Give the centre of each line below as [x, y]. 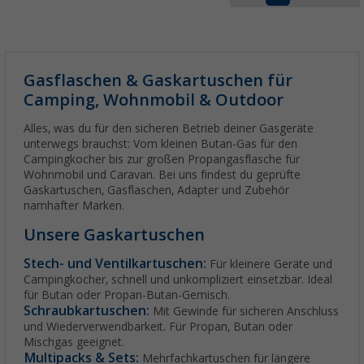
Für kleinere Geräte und [269, 264]
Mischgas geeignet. [74, 342]
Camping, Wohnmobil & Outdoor [154, 100]
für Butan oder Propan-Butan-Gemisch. [127, 295]
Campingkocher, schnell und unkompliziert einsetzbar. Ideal [178, 280]
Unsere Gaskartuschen [114, 235]
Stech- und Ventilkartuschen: [115, 264]
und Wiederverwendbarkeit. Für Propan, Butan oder [158, 327]
